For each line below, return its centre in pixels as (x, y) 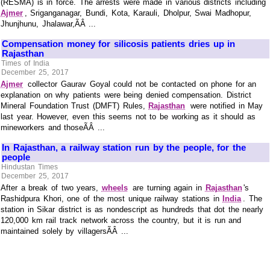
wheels (115, 187)
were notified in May (225, 105)
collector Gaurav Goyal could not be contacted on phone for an (140, 84)
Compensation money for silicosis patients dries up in (119, 44)
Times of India (25, 63)
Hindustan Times (30, 167)
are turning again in (167, 187)
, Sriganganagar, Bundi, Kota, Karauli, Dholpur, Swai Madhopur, (138, 13)
